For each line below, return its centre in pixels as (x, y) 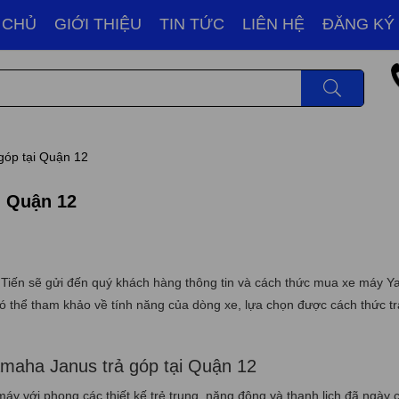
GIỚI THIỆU (98, 24)
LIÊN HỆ (273, 24)
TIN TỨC (192, 24)
